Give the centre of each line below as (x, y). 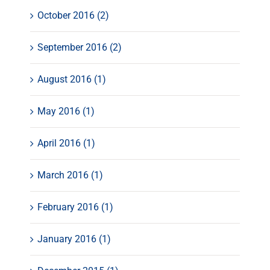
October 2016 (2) (73, 16)
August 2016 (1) (72, 80)
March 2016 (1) (70, 175)
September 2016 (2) (80, 48)
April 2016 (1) (66, 143)
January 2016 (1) (74, 239)
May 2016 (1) (66, 111)
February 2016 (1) (75, 207)
